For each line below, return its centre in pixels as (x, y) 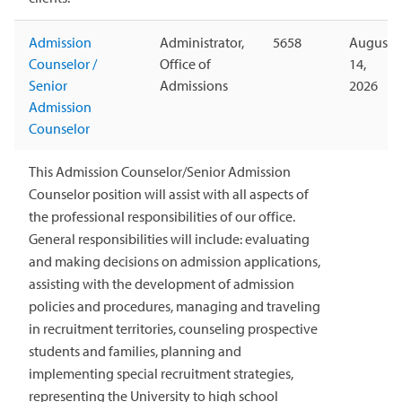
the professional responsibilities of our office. (162, 216)
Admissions (194, 85)
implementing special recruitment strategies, (161, 373)
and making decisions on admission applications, (175, 261)
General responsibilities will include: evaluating (169, 238)
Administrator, (202, 42)
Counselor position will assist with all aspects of (169, 193)
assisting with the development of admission (162, 283)
